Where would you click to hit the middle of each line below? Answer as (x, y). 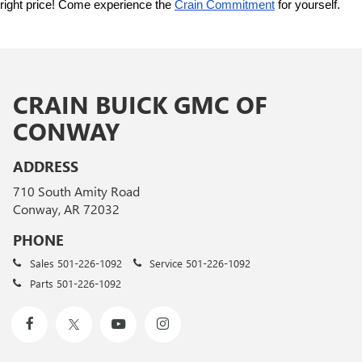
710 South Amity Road (76, 192)
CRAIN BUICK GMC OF (140, 105)
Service (166, 263)
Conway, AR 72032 (66, 209)
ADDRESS (46, 167)
